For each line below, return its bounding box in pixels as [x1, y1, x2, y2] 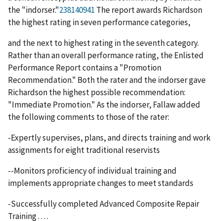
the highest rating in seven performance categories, [8, 17, 190, 28]
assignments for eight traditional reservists [8, 145, 160, 156]
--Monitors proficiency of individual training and [8, 165, 177, 177]
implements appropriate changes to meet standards [8, 178, 193, 189]
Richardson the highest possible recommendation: [8, 87, 185, 98]
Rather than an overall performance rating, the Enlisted [8, 50, 204, 61]
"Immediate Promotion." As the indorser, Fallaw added [8, 99, 200, 110]
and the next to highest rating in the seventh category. [8, 37, 199, 49]
